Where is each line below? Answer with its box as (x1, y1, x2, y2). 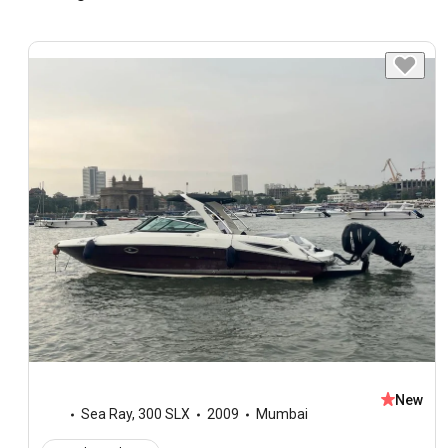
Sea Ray (81, 406, 132, 423)
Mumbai (256, 406, 308, 423)
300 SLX (138, 406, 190, 423)
